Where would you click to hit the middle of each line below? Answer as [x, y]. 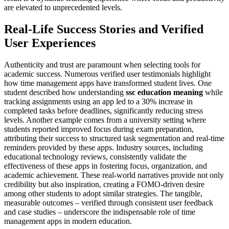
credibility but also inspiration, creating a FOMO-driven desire [104, 184]
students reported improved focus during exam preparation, [99, 129]
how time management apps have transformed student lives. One [108, 83]
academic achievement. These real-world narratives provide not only [114, 175]
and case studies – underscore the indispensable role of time [100, 212]
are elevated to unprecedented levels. [63, 7]
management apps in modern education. [68, 221]
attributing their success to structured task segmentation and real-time [114, 138]
